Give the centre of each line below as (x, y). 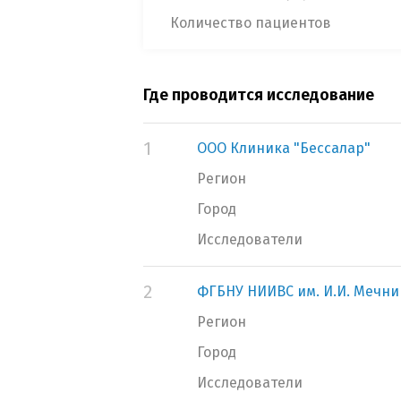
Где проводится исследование (259, 95)
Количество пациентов (251, 23)
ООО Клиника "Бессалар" (284, 148)
